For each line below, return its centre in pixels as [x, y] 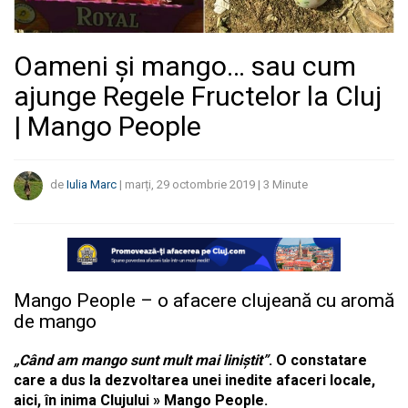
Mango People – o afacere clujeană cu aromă [204, 301]
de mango [57, 322]
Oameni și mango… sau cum [185, 66]
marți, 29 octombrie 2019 [190, 185]
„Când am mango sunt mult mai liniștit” [141, 361]
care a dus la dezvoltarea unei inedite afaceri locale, [194, 381]
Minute [290, 185]
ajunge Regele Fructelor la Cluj [198, 96]
